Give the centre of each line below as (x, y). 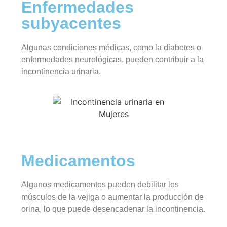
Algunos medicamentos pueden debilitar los (100, 184)
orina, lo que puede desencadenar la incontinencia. (113, 209)
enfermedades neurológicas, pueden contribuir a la (113, 60)
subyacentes (71, 24)
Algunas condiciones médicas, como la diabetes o (111, 48)
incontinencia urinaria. (61, 72)
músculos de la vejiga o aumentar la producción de (113, 197)
